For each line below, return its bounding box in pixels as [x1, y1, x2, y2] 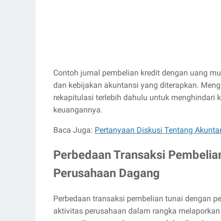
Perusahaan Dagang [53, 166, 160, 180]
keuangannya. [53, 105, 103, 114]
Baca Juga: [53, 125, 95, 135]
